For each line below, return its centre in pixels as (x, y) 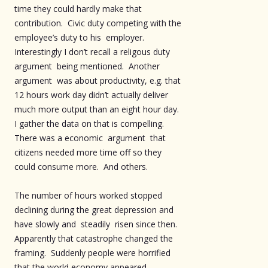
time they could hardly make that (78, 8)
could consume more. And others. (81, 166)
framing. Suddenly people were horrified (92, 252)
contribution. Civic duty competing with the (98, 23)
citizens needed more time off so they (88, 152)
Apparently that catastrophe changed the (94, 238)
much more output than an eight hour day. (98, 109)
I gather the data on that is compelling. (90, 123)
